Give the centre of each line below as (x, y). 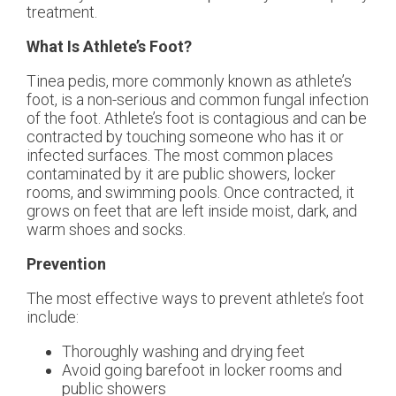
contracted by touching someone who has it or (185, 137)
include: (53, 317)
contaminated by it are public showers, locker (181, 174)
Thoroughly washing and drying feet (183, 352)
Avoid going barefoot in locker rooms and (202, 370)
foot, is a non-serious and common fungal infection (198, 100)
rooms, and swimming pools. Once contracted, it (190, 193)
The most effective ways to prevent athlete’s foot (195, 299)
